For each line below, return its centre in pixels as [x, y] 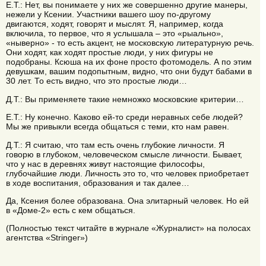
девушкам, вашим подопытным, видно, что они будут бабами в [129, 72]
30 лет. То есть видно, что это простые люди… [96, 81]
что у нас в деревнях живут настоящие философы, [105, 164]
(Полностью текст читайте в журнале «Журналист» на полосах [128, 228]
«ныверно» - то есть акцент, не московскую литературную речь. [130, 43]
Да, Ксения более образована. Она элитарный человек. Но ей [127, 201]
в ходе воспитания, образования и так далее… [98, 183]
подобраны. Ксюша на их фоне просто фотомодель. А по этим [129, 62]
